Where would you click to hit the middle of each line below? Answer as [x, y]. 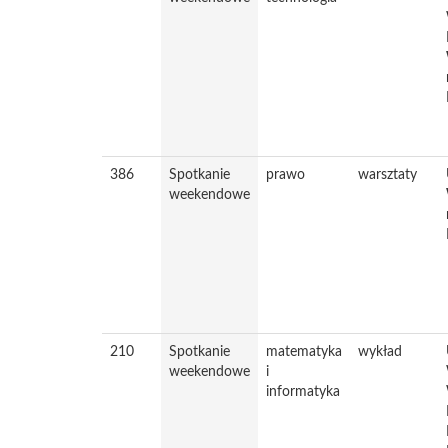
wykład [380, 352]
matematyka [304, 352]
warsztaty [387, 175]
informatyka [303, 392]
